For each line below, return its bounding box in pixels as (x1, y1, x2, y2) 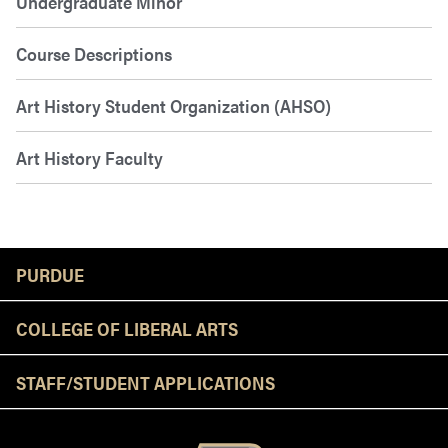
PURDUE (16, 260, 84, 287)
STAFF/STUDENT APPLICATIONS (16, 368, 275, 395)
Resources (222, 248, 378, 283)
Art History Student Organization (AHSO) (16, 92, 331, 118)
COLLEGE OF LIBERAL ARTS (16, 314, 238, 341)
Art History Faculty (16, 144, 163, 170)
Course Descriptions (16, 40, 172, 66)
